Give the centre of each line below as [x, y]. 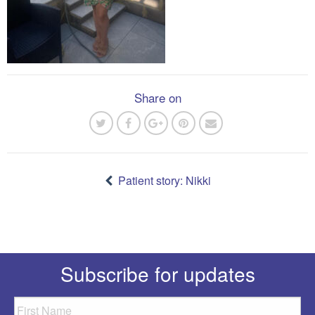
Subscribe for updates [157, 274]
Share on [157, 97]
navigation [38, 182]
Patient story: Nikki [164, 180]
